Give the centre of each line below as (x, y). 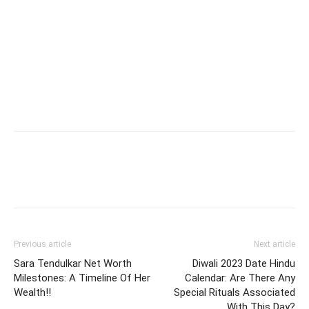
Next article (275, 245)
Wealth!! (32, 293)
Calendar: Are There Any (240, 278)
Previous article (42, 245)
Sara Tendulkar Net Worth (73, 264)
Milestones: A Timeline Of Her (82, 278)
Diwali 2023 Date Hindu (244, 264)
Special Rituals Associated (235, 293)
